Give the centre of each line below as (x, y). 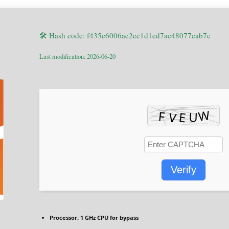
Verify (184, 169)
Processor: (64, 217)
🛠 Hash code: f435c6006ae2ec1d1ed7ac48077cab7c (125, 35)
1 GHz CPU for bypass (109, 217)
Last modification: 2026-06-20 (77, 56)
